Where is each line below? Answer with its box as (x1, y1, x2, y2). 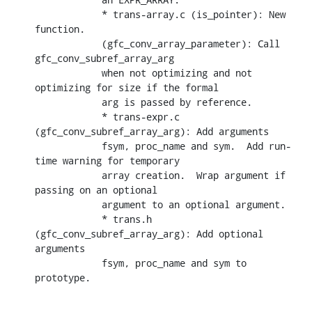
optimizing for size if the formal (35, 80, 219, 94)
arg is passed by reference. (35, 95, 102, 109)
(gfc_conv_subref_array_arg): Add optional (35, 226, 263, 240)
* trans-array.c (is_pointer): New (35, 7, 102, 21)
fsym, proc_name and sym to (35, 256, 102, 270)
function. (35, 22, 85, 36)
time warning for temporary (35, 153, 180, 167)
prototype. (35, 270, 91, 284)
